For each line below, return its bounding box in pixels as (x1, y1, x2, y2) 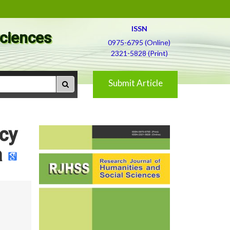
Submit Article (108, 78, 163, 88)
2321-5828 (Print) (110, 49, 168, 57)
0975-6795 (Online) (108, 38, 170, 47)
